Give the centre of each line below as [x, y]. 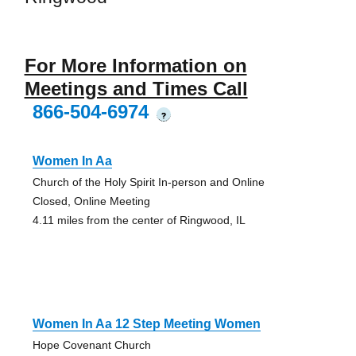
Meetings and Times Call [136, 89]
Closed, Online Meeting [91, 201]
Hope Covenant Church [91, 345]
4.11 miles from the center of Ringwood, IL [139, 221]
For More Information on [135, 66]
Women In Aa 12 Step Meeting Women [146, 324]
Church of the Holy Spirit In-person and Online [148, 182]
